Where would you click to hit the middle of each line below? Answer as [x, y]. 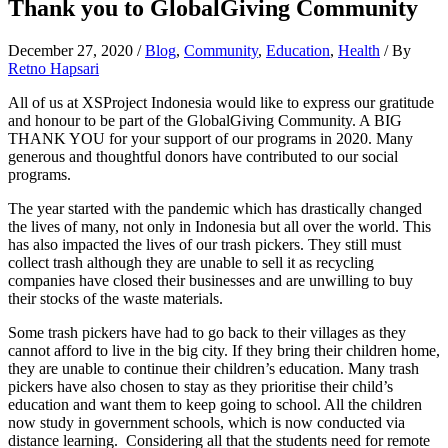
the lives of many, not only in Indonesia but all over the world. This [219, 226]
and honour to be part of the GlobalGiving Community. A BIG [205, 120]
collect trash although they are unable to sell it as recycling [191, 262]
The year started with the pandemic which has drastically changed [215, 208]
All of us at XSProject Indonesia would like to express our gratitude [221, 102]
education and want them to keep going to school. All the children [215, 404]
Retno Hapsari [53, 68]
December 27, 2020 [72, 50]
